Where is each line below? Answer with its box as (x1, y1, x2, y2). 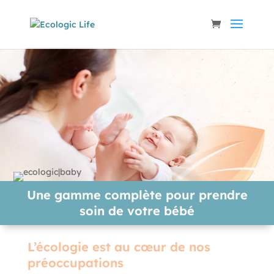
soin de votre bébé (80, 203, 194, 218)
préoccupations (27, 255, 124, 270)
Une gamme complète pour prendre (26, 187, 248, 202)
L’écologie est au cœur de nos (27, 239, 210, 254)
